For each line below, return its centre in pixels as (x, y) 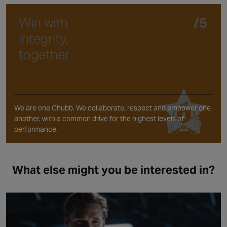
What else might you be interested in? (113, 170)
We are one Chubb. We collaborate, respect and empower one (112, 108)
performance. (36, 129)
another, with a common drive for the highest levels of (99, 119)
